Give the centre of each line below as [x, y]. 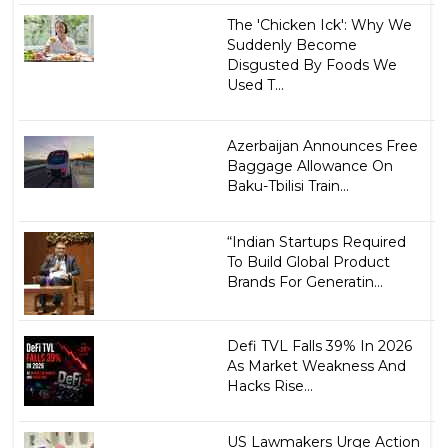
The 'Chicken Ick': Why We [319, 24]
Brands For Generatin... [304, 281]
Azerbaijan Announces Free [322, 145]
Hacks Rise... [269, 385]
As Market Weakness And [316, 365]
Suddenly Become [291, 44]
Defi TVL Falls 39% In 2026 [319, 345]
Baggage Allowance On [309, 165]
